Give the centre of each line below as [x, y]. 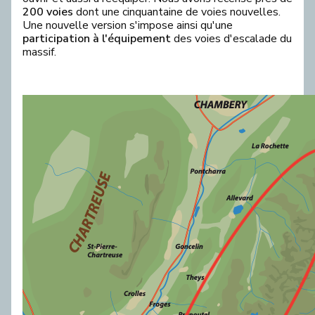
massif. [39, 52]
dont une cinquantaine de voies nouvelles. [177, 12]
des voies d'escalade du [231, 39]
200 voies [48, 12]
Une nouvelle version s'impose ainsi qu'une [128, 25]
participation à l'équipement [97, 39]
